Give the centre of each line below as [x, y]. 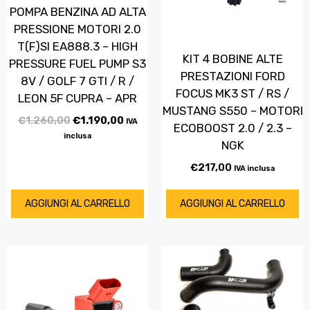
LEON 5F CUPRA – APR [77, 99]
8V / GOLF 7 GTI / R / [77, 81]
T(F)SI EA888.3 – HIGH [77, 47]
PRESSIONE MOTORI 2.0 [77, 29]
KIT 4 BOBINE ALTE [232, 59]
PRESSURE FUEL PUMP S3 [77, 64]
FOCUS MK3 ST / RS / [232, 94]
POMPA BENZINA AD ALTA [77, 12]
